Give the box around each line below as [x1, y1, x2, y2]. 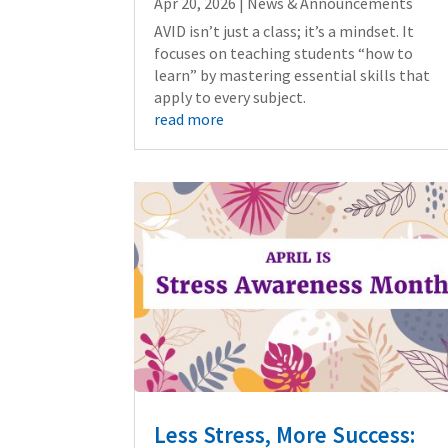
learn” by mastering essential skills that [154, 64, 431, 85]
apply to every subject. [154, 86, 307, 107]
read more [154, 108, 225, 129]
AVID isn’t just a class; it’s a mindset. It [154, 20, 415, 41]
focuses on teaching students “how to [154, 42, 414, 63]
